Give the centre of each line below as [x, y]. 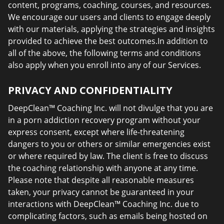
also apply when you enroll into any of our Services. [104, 65]
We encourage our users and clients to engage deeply [109, 17]
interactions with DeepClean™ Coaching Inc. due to [103, 204]
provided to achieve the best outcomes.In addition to [108, 41]
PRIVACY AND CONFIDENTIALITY [90, 90]
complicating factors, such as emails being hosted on [108, 216]
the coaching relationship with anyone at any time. [103, 168]
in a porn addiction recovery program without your [104, 120]
